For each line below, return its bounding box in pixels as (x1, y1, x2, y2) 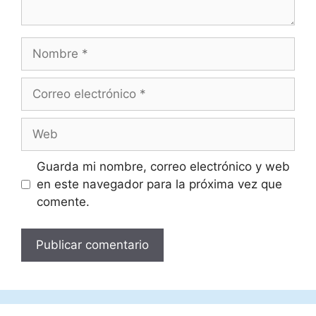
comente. (36, 194, 90, 209)
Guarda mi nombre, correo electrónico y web (36, 159, 290, 174)
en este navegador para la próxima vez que (36, 176, 282, 191)
